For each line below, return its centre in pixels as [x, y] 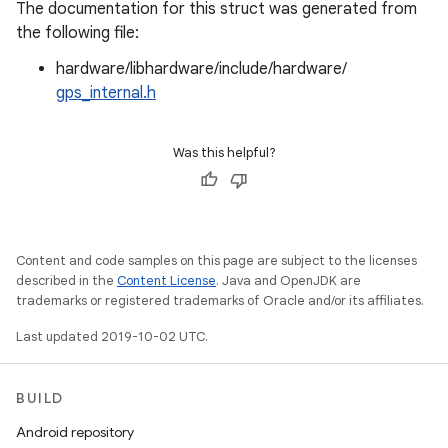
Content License [166, 280]
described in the [66, 280]
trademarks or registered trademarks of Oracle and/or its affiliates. [220, 300]
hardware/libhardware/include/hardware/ [201, 69]
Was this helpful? [224, 152]
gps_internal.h [106, 93]
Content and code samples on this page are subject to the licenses [216, 260]
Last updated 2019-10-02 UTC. [112, 336]
